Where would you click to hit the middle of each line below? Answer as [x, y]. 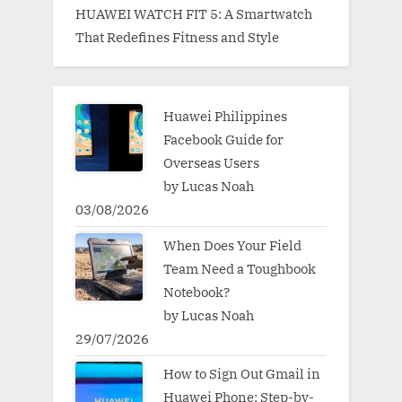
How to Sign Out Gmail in [241, 373]
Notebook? [197, 291]
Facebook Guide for [223, 140]
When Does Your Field [232, 245]
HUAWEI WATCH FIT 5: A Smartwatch [194, 13]
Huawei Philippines [225, 116]
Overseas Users [211, 163]
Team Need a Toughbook [239, 268]
